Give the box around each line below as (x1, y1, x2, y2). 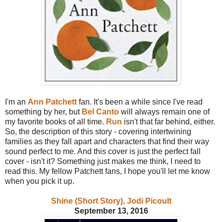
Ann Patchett (28, 97, 77, 106)
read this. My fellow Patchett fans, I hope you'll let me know (5, 166, 210, 175)
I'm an (5, 97, 28, 106)
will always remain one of (119, 107, 210, 116)
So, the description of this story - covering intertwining (5, 127, 191, 136)
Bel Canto (82, 107, 119, 116)
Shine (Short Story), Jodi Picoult (51, 196, 171, 205)
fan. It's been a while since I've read (77, 97, 203, 106)
